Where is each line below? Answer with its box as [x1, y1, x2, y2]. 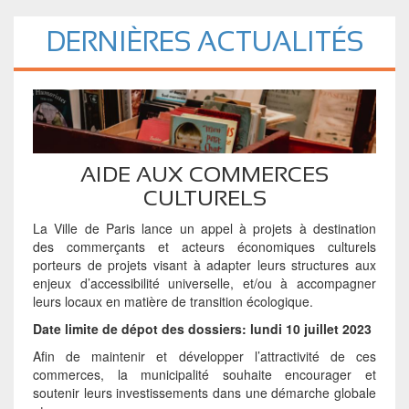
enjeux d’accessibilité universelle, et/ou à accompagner [32, 273, 377, 292]
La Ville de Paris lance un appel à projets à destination [32, 218, 377, 237]
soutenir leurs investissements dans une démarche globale [32, 383, 377, 402]
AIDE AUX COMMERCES [80, 161, 329, 186]
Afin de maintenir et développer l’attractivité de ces [32, 346, 377, 365]
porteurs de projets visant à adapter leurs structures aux [32, 255, 377, 274]
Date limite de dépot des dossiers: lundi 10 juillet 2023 [32, 319, 372, 338]
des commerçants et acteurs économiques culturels [32, 236, 377, 256]
